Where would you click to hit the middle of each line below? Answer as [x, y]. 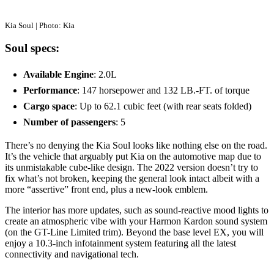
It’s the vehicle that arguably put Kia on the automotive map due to [133, 157]
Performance [50, 91]
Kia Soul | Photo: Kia [40, 25]
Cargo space [49, 106]
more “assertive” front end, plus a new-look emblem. [108, 190]
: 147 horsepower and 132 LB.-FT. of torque [163, 91]
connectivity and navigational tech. [72, 254]
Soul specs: [32, 48]
